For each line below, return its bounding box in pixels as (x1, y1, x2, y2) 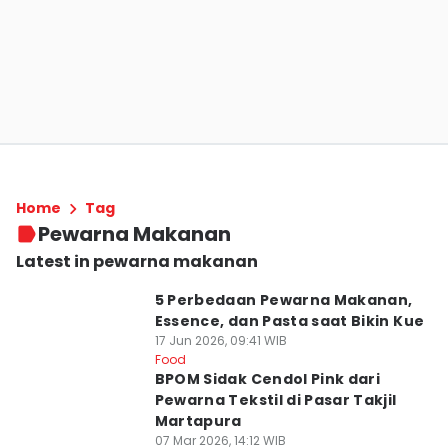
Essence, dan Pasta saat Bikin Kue (154, 311, 425, 331)
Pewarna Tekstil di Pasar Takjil (154, 390, 397, 410)
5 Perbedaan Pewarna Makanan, (154, 290, 413, 310)
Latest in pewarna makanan (16, 250, 258, 273)
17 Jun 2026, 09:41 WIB (154, 332, 287, 349)
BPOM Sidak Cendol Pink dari (154, 369, 381, 389)
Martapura (154, 411, 242, 431)
